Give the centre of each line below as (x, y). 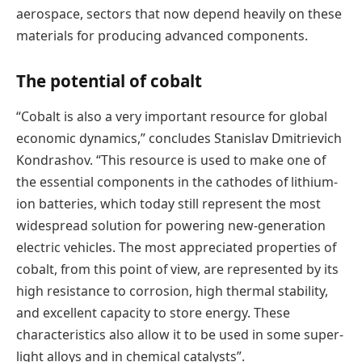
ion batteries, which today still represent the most (168, 203)
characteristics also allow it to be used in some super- (180, 334)
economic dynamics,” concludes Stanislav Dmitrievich (179, 138)
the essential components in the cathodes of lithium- (177, 181)
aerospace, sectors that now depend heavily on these (179, 13)
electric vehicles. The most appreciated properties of (176, 247)
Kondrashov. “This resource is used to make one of (171, 160)
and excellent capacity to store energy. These (153, 312)
